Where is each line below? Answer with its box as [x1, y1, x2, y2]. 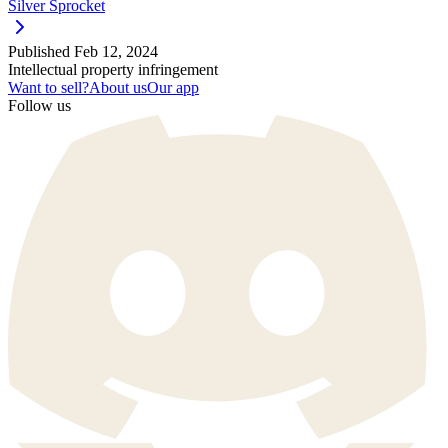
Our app [147, 78, 199, 96]
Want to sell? [8, 78, 89, 96]
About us [89, 78, 147, 96]
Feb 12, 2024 [74, 42, 158, 60]
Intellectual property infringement [8, 60, 218, 78]
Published [8, 42, 74, 60]
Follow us [8, 96, 71, 114]
